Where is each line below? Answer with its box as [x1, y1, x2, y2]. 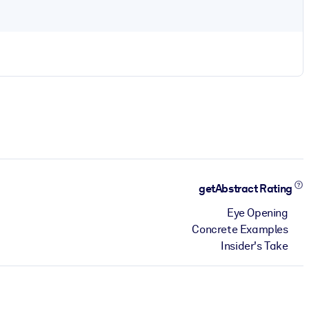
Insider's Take [221, 239, 288, 252]
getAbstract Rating [199, 182, 295, 196]
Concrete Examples [192, 222, 288, 236]
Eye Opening [227, 206, 288, 219]
